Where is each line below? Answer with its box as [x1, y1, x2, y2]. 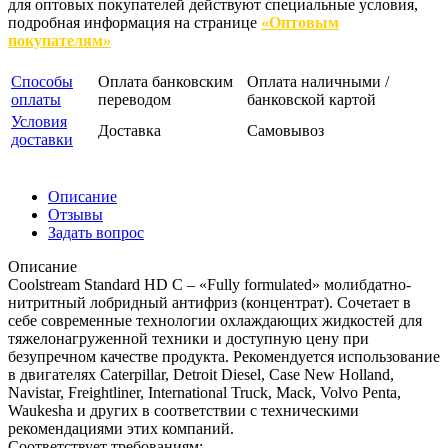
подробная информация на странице [8, 14, 261, 32]
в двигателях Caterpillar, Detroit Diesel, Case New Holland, [8, 366, 394, 384]
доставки [11, 131, 73, 149]
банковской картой [247, 91, 376, 109]
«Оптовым [261, 14, 339, 32]
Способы [11, 73, 73, 91]
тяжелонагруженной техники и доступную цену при [8, 330, 369, 348]
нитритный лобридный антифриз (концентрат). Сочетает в [8, 294, 411, 312]
